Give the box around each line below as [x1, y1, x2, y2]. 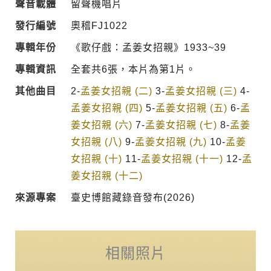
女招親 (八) [70, 136, 122, 147]
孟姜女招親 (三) [165, 85, 237, 96]
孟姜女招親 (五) [155, 102, 227, 113]
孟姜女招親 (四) [70, 102, 143, 113]
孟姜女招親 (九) [134, 136, 207, 147]
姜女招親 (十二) [70, 170, 143, 181]
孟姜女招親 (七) [145, 119, 217, 130]
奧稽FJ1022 [70, 20, 128, 31]
